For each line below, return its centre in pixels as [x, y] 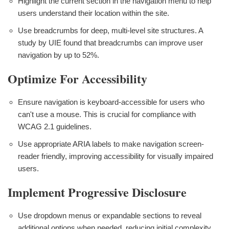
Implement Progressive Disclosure [97, 192]
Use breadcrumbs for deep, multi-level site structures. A [110, 30]
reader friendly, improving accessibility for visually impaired [116, 156]
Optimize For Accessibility [77, 78]
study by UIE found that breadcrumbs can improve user [110, 42]
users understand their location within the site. [94, 13]
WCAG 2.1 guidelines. [55, 126]
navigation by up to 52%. [59, 55]
